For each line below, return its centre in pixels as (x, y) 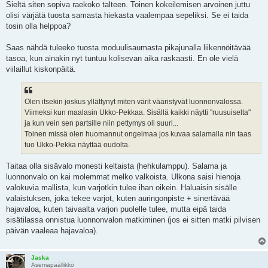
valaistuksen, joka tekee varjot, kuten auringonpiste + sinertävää (118, 199)
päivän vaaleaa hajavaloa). (52, 231)
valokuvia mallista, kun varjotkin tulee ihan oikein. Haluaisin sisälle (121, 188)
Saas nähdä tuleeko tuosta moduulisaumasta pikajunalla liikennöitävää (128, 47)
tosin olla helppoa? (38, 26)
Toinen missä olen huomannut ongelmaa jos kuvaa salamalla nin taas (138, 134)
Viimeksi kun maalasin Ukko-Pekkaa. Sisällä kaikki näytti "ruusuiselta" (138, 112)
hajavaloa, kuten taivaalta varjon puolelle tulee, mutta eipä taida (116, 209)
